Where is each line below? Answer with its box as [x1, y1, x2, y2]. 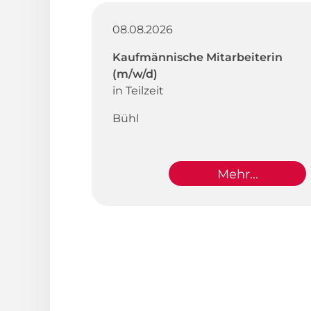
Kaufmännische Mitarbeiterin [112, 50, 283, 64]
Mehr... [217, 166, 258, 182]
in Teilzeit [112, 83, 164, 97]
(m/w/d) [112, 67, 158, 81]
